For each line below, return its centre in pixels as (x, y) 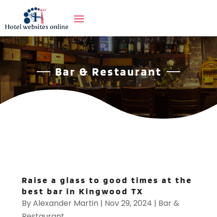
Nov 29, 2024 (128, 203)
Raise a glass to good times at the (107, 180)
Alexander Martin (65, 203)
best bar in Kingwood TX (82, 191)
